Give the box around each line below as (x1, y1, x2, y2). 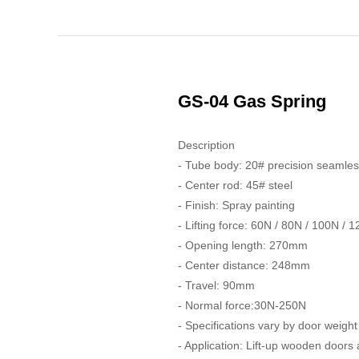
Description (178, 139, 235, 151)
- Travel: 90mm (178, 279, 255, 292)
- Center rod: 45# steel (178, 179, 292, 192)
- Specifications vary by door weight (178, 319, 357, 332)
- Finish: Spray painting (178, 199, 295, 212)
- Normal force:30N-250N (178, 299, 306, 312)
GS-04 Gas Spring (178, 91, 326, 111)
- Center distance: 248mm (178, 259, 310, 272)
